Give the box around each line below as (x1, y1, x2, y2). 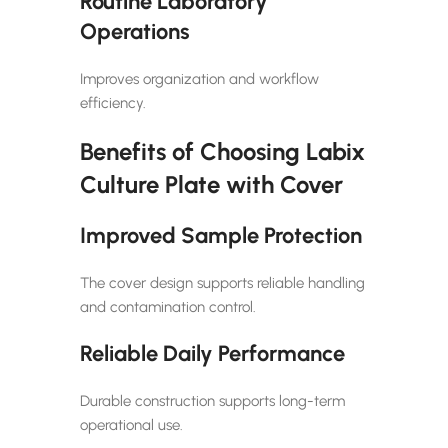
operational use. (80, 415, 183, 434)
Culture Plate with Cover (80, 169, 343, 199)
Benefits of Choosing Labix (80, 136, 365, 166)
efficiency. (80, 93, 146, 112)
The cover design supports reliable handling (80, 273, 365, 292)
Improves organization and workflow (80, 69, 319, 88)
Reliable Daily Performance (80, 339, 345, 367)
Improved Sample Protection (80, 221, 362, 249)
